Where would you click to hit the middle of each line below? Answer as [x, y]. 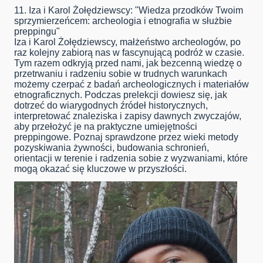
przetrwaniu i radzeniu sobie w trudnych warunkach [121, 74]
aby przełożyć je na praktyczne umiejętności [106, 127]
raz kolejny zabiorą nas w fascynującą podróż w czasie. [129, 53]
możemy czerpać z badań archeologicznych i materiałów [131, 85]
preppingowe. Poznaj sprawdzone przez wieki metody [126, 137]
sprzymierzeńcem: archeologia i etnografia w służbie [123, 21]
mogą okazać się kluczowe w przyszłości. [100, 169]
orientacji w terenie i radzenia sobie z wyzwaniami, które [131, 159]
